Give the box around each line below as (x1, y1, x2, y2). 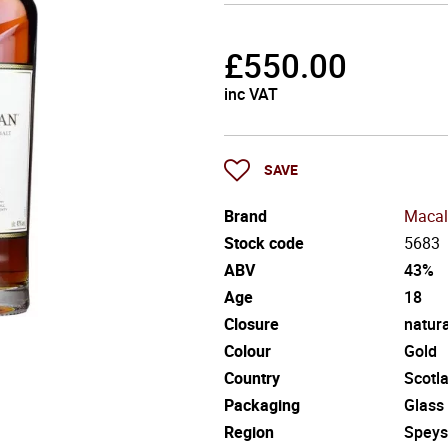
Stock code (224, 231, 304, 254)
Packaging (224, 393, 300, 416)
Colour (224, 339, 271, 362)
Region (224, 420, 274, 443)
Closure (224, 312, 279, 335)
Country (224, 366, 280, 389)
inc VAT (224, 83, 278, 105)
